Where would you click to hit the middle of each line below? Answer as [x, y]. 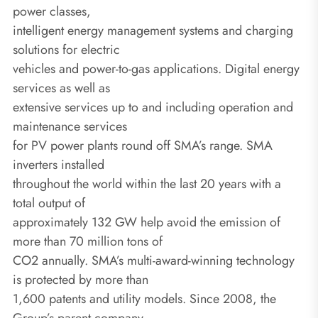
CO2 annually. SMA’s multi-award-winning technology [154, 260]
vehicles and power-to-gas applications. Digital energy [156, 68]
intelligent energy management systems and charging [153, 30]
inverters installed [59, 164]
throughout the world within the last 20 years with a [147, 183]
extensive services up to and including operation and [153, 107]
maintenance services [70, 126]
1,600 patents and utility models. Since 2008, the [144, 298]
